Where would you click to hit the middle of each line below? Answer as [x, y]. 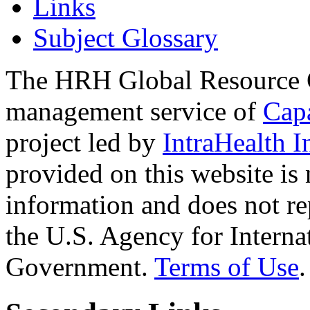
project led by [84, 143]
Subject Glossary [126, 38]
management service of [134, 111]
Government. [80, 267]
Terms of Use [227, 267]
